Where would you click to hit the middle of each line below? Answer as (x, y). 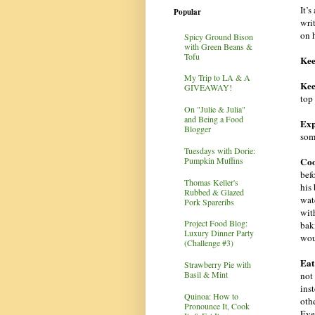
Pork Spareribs (209, 201)
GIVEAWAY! (208, 88)
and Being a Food (214, 119)
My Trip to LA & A (217, 78)
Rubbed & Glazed (214, 192)
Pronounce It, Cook (217, 306)
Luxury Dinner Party (219, 233)
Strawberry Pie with (218, 265)
